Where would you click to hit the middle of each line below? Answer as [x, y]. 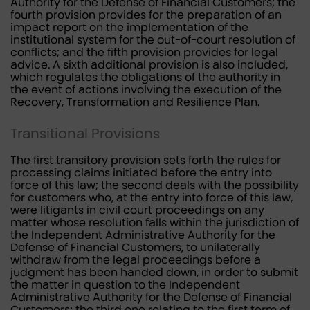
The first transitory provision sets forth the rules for [146, 160]
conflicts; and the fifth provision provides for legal [144, 52]
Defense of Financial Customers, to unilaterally [135, 247]
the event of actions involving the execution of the [146, 90]
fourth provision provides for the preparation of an [146, 15]
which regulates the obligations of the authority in [145, 77]
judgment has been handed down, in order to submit [154, 272]
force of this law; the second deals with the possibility [155, 185]
